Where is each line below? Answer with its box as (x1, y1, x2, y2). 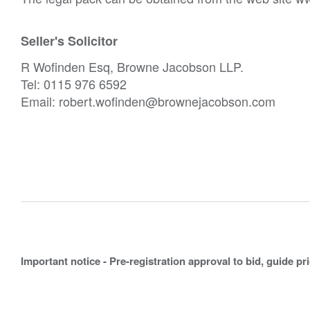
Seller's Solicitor (21, 31, 118, 50)
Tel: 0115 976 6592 (21, 74, 127, 93)
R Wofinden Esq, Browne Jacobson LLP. (21, 57, 244, 75)
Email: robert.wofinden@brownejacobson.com (21, 91, 275, 110)
